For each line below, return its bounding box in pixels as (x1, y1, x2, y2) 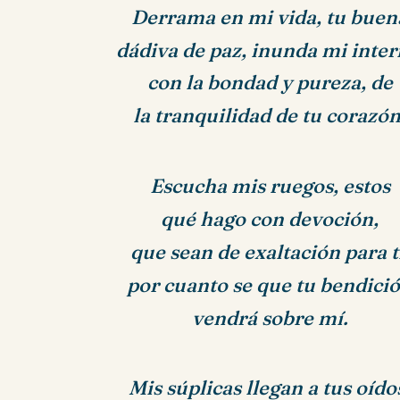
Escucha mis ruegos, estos (149, 174, 390, 199)
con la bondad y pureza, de (146, 71, 393, 96)
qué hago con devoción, (161, 206, 379, 231)
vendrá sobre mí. (191, 305, 348, 330)
